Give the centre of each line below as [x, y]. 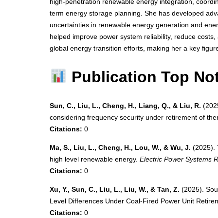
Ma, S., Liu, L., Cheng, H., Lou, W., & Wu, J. [120, 148]
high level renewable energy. [95, 159]
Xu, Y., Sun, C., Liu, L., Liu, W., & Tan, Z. [115, 190]
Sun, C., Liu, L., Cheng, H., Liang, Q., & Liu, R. [125, 106]
